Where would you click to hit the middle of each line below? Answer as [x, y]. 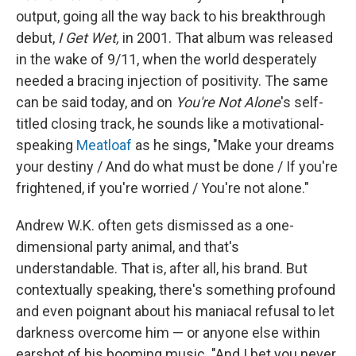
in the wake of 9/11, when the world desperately [166, 59]
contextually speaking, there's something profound [176, 290]
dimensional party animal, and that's [128, 247]
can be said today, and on [96, 102]
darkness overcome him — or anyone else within [168, 333]
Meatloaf [104, 145]
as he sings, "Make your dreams [233, 145]
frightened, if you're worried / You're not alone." [163, 188]
